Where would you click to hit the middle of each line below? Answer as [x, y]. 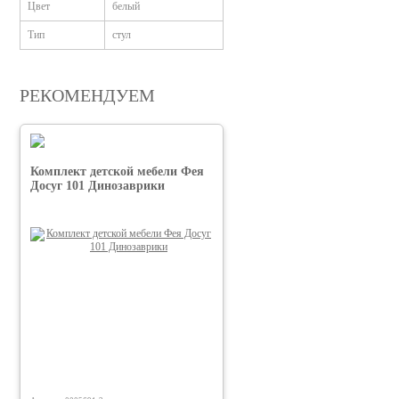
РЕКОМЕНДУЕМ [87, 95]
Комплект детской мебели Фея [117, 171]
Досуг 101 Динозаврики [98, 185]
